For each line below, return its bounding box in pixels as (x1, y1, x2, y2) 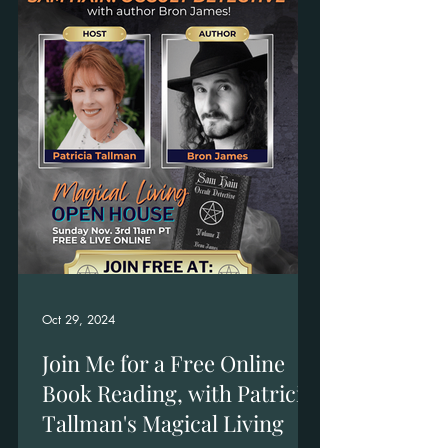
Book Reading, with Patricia (42, 378, 313, 408)
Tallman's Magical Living (42, 408, 284, 438)
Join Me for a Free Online (42, 348, 285, 378)
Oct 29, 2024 (42, 310, 115, 328)
